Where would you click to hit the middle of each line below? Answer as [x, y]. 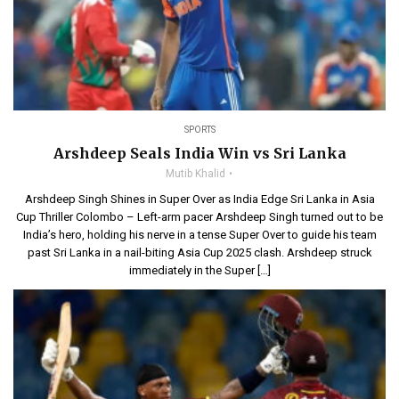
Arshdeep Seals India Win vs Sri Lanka [199, 154]
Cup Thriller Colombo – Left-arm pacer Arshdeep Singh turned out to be [199, 217]
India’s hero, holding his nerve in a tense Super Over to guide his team [199, 235]
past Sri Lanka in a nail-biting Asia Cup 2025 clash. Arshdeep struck [199, 253]
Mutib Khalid [195, 174]
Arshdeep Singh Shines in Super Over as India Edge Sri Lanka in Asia [199, 199]
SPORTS [199, 130]
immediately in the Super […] [199, 271]
